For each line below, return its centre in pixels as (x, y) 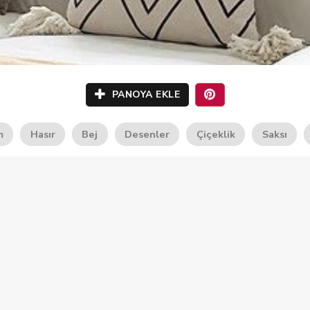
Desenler (147, 134)
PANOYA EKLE (144, 94)
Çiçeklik (216, 134)
